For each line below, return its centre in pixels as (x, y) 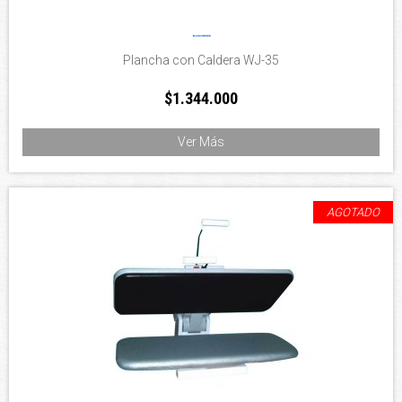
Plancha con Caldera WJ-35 (201, 60)
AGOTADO (353, 212)
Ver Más (201, 141)
